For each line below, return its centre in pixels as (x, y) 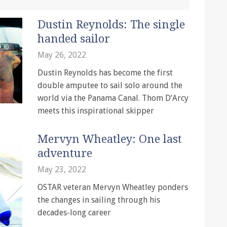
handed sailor (74, 39)
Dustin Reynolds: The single (111, 25)
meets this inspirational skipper (96, 111)
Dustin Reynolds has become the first (105, 73)
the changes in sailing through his (99, 200)
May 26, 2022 (62, 55)
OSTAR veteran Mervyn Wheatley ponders (113, 187)
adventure (65, 153)
